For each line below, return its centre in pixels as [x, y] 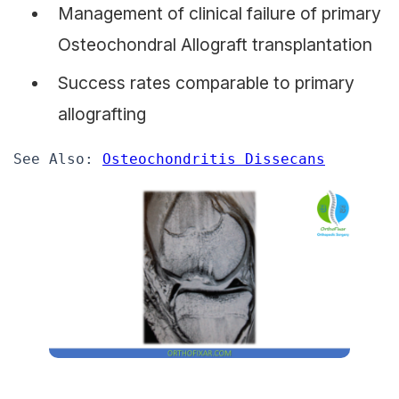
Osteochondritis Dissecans [214, 156]
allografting [102, 110]
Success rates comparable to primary [206, 79]
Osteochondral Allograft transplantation [215, 41]
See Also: [58, 156]
